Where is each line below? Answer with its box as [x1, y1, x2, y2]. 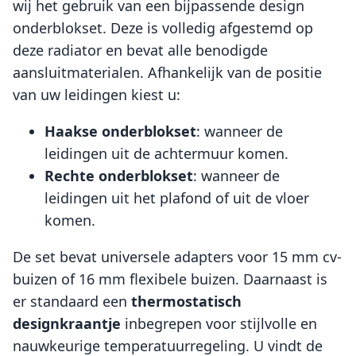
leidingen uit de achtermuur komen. [44, 144, 288, 164]
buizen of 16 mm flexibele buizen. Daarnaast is [13, 269, 327, 289]
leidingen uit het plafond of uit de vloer [44, 188, 309, 208]
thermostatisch [131, 292, 242, 311]
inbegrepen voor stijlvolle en [121, 314, 317, 334]
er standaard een [13, 292, 131, 311]
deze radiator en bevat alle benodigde [13, 41, 268, 60]
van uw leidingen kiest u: [13, 85, 180, 105]
